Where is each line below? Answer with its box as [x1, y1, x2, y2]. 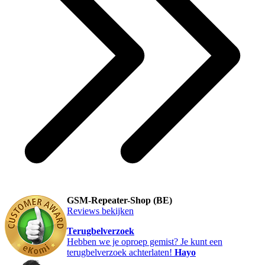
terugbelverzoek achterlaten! [67, 247, 174, 258]
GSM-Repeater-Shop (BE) [67, 195, 172, 206]
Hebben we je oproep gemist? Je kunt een [67, 237, 222, 247]
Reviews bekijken [67, 206, 134, 216]
